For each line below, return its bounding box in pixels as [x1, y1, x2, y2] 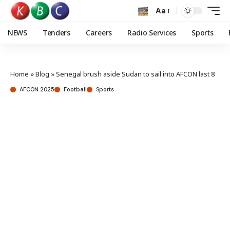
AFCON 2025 [20, 86, 54, 93]
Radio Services [127, 28, 177, 37]
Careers [85, 28, 112, 37]
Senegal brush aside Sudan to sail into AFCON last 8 [56, 69, 215, 79]
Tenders [42, 28, 70, 37]
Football [64, 86, 87, 93]
